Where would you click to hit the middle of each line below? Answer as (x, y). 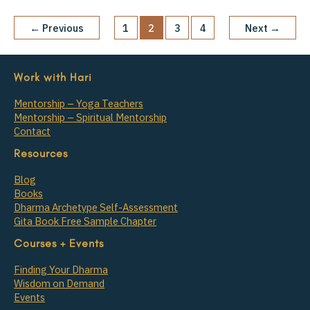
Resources (41, 154)
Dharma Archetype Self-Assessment (96, 208)
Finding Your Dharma (61, 270)
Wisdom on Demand (59, 284)
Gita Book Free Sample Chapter (85, 221)
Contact (32, 131)
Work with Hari (53, 77)
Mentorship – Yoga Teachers (79, 104)
